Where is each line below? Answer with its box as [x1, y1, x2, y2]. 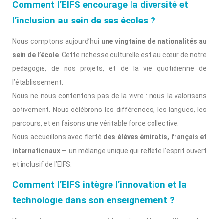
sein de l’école [12, 51, 59, 59]
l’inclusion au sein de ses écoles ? [12, 15, 155, 26]
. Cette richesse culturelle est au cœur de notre [59, 51, 207, 59]
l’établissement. [12, 78, 63, 87]
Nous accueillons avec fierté [12, 133, 103, 141]
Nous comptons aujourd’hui [12, 37, 101, 45]
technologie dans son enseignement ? [12, 195, 175, 206]
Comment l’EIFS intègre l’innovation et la [12, 179, 187, 191]
